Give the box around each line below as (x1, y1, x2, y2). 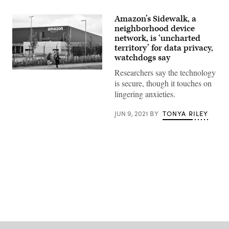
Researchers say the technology (114, 67, 216, 78)
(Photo (12, 67, 32, 77)
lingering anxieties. (114, 88, 175, 99)
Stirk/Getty (12, 89, 44, 99)
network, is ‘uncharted (114, 33, 200, 44)
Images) (12, 96, 37, 106)
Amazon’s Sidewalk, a (114, 13, 196, 25)
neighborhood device (114, 23, 195, 34)
